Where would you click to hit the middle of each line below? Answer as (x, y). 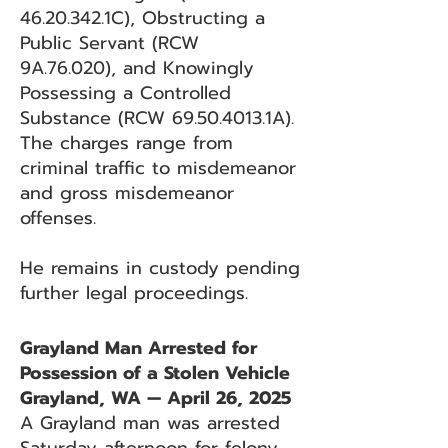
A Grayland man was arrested (150, 423)
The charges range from (126, 143)
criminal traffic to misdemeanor (158, 168)
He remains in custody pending (160, 268)
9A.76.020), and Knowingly (137, 68)
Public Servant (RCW (109, 43)
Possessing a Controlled (125, 93)
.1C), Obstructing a (183, 18)
